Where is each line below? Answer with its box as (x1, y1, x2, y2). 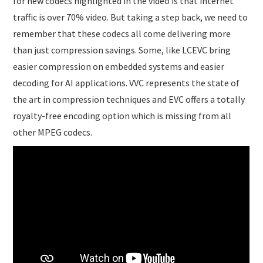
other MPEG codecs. (13, 126, 93, 138)
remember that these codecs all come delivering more (13, 27, 231, 39)
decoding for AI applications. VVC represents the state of (13, 76, 240, 89)
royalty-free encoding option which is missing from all (13, 109, 232, 122)
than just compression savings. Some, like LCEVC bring (13, 43, 231, 56)
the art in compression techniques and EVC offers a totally (13, 93, 245, 105)
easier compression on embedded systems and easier (13, 60, 225, 72)
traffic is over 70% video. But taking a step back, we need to (13, 11, 248, 23)
